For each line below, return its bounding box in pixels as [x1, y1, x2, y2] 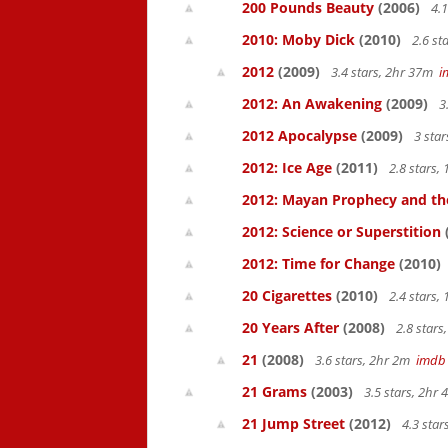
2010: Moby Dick [242, 30, 355, 49]
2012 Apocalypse [242, 126, 357, 145]
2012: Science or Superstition [242, 222, 441, 241]
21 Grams [242, 382, 307, 401]
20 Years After [242, 318, 339, 337]
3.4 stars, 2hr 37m [328, 63, 439, 81]
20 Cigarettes [242, 286, 332, 305]
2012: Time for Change [242, 254, 395, 273]
